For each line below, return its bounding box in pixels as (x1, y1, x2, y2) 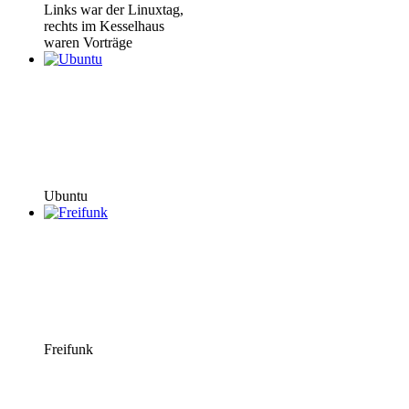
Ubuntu (44, 187, 88, 204)
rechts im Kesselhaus (44, 17, 164, 34)
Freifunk (44, 341, 93, 357)
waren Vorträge (44, 34, 132, 50)
